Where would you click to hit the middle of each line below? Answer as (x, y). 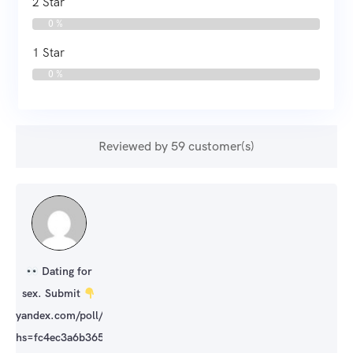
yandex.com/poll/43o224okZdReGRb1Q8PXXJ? (136, 316)
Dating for (65, 271)
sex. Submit (53, 294)
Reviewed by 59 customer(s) (176, 147)
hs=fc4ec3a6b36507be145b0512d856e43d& (126, 338)
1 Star (48, 53)
